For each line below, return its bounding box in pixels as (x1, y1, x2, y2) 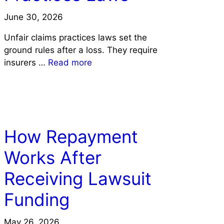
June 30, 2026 (3, 11, 63, 22)
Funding (3, 188, 69, 210)
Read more (47, 57, 92, 67)
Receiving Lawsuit (3, 167, 151, 189)
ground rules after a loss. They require (3, 44, 157, 55)
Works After (3, 146, 101, 168)
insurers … (3, 57, 48, 67)
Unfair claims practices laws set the (3, 32, 147, 42)
